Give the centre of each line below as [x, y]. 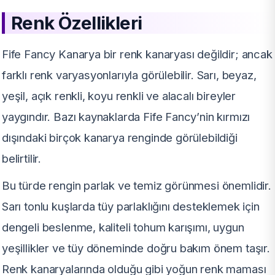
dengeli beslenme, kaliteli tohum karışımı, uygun [123, 227]
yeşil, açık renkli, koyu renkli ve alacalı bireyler [119, 96]
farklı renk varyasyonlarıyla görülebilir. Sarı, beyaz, [129, 75]
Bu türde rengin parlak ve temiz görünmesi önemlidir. [137, 186]
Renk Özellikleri [77, 23]
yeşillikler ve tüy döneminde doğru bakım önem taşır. [136, 248]
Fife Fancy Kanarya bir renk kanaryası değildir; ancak [137, 54]
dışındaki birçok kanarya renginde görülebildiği [120, 138]
